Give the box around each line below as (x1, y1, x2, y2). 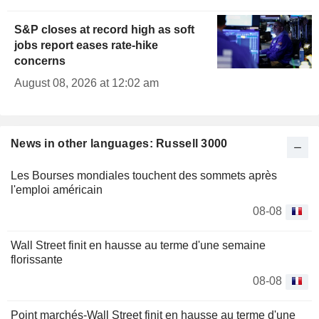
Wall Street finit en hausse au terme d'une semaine (11, 239, 266, 252)
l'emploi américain (11, 184, 103, 197)
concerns (14, 55, 66, 68)
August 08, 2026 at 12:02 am (14, 77, 159, 90)
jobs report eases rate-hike (14, 39, 158, 52)
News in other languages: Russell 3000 (11, 137, 228, 150)
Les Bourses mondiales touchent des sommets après (11, 169, 277, 182)
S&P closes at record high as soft (14, 23, 194, 36)
